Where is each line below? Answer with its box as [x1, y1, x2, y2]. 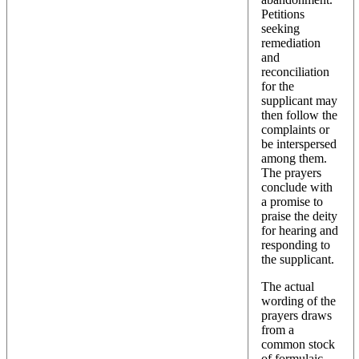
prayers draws [261, 308, 332, 322]
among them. [261, 151, 327, 165]
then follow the [261, 107, 337, 122]
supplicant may [261, 93, 337, 107]
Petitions [261, 6, 305, 21]
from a [261, 322, 294, 337]
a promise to [261, 194, 323, 208]
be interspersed [261, 136, 337, 151]
